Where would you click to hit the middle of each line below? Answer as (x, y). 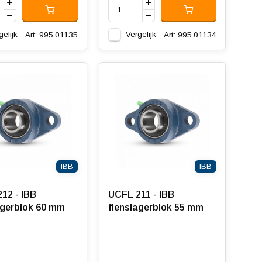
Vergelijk (141, 34)
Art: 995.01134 (190, 35)
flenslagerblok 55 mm (156, 207)
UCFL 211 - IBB (141, 194)
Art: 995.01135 (51, 35)
